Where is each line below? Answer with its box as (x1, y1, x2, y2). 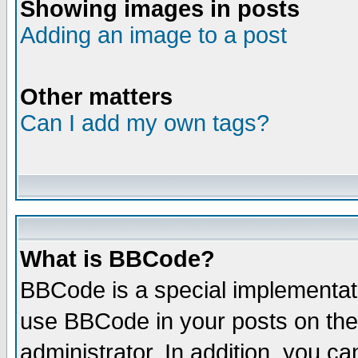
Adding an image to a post (20, 22, 287, 48)
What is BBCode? (20, 246, 215, 272)
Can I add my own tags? (20, 110, 269, 136)
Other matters (20, 84, 173, 109)
